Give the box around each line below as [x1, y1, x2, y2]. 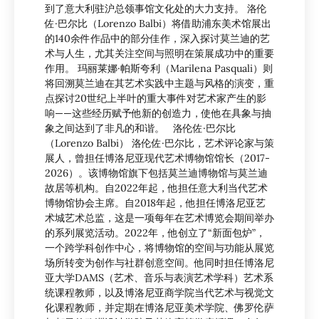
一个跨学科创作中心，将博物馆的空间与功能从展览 [45, 241, 274, 255]
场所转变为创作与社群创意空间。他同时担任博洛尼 [45, 256, 274, 270]
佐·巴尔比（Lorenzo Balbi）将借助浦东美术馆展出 [45, 17, 271, 31]
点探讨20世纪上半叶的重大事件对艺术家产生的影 [45, 92, 266, 105]
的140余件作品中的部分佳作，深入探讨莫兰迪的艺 [45, 32, 270, 46]
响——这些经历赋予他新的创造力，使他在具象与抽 [45, 107, 271, 120]
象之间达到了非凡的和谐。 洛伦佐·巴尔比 [45, 122, 236, 135]
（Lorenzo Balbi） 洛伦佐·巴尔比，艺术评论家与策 [45, 137, 274, 150]
